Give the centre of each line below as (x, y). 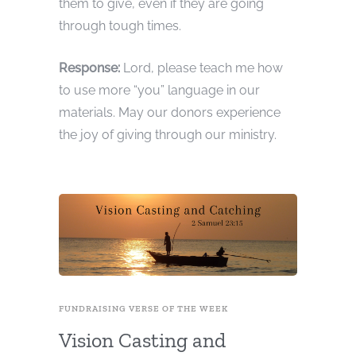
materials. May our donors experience (170, 112)
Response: (91, 68)
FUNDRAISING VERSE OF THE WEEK (143, 309)
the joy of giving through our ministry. (168, 134)
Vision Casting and (142, 341)
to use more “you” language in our (159, 90)
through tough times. (120, 25)
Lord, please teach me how (203, 68)
